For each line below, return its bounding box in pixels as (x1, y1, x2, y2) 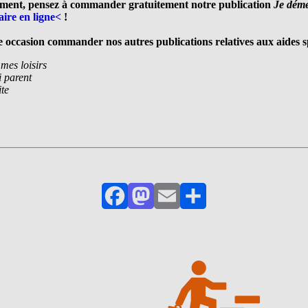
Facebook (113, 201, 157, 214)
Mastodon (140, 201, 184, 214)
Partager (192, 201, 228, 214)
